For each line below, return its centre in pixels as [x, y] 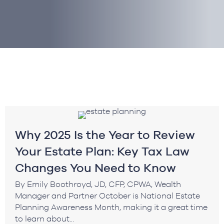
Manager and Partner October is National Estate [107, 195]
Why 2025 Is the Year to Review [105, 134]
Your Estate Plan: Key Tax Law [102, 151]
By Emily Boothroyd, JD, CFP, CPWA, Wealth [98, 184]
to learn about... [44, 218]
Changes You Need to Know [95, 167]
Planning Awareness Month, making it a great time [111, 207]
